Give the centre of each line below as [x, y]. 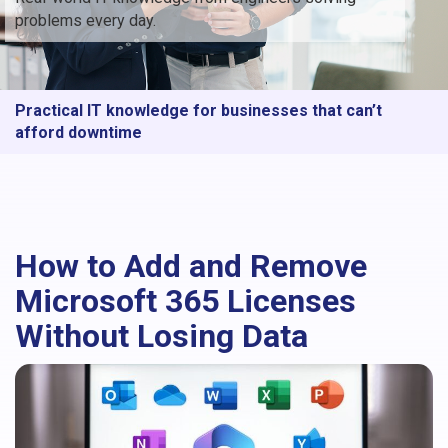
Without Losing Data [161, 335]
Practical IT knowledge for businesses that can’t [198, 110]
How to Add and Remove [191, 265]
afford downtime [78, 132]
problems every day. [85, 20]
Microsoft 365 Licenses [185, 300]
